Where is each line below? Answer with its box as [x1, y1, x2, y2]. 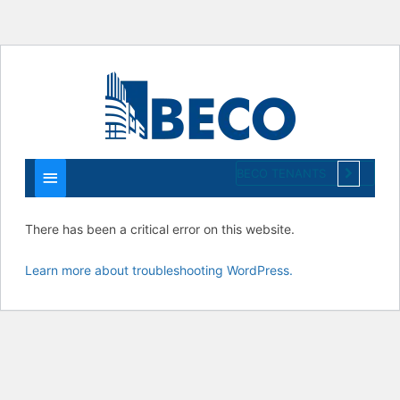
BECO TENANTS [236, 166, 329, 181]
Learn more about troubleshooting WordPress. [25, 262, 294, 279]
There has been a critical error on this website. [25, 221, 296, 237]
